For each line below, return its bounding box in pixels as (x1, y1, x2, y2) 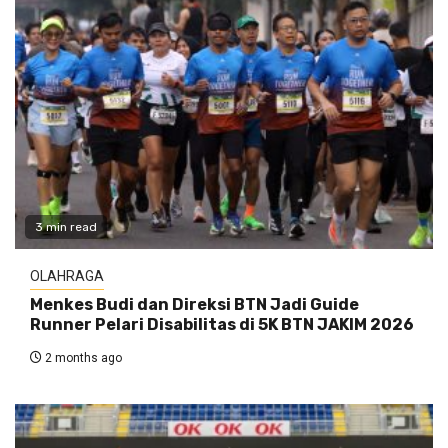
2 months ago (42, 351, 122, 366)
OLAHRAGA (30, 268, 104, 285)
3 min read (35, 220, 97, 235)
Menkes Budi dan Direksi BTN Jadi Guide (30, 295, 359, 315)
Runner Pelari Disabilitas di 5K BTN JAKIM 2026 (30, 315, 414, 335)
